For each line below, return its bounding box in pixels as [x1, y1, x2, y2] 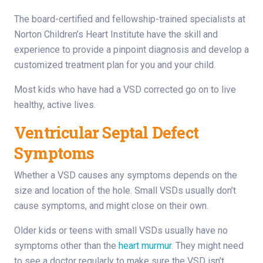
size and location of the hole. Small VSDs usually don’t [14, 185, 236, 197]
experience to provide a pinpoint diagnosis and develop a [14, 44, 249, 56]
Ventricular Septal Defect [14, 122, 198, 143]
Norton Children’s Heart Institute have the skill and [14, 29, 218, 41]
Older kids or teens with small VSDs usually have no [14, 225, 228, 237]
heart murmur [119, 240, 171, 252]
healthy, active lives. [14, 99, 96, 111]
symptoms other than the [14, 240, 119, 252]
